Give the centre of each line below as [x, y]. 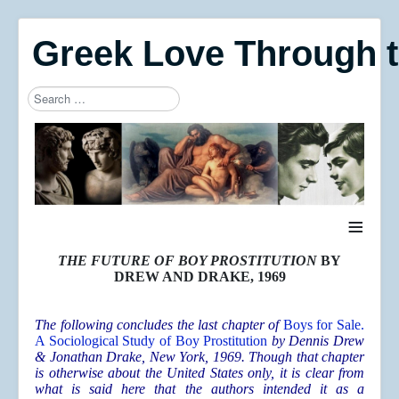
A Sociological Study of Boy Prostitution [151, 341]
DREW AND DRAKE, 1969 [199, 277]
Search [46, 93]
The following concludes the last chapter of [159, 325]
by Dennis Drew [318, 341]
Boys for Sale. [324, 325]
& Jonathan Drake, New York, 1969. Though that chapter [199, 357]
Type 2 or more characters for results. [131, 126]
